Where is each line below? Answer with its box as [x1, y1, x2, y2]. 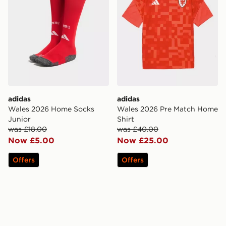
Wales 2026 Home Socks [8, 104, 94, 114]
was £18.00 [8, 124, 47, 134]
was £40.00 [117, 124, 158, 134]
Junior [8, 114, 31, 124]
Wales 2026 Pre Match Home [117, 104, 218, 114]
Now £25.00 [117, 135, 168, 145]
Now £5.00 [8, 135, 54, 145]
